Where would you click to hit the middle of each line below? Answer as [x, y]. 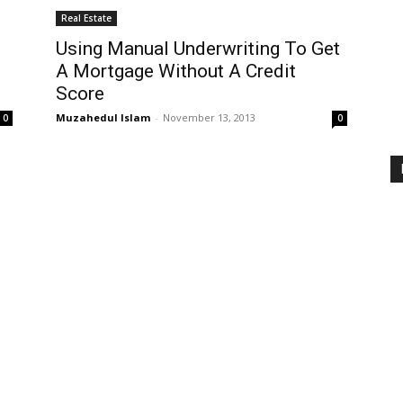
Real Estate [86, 18]
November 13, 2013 [209, 117]
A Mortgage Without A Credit [176, 71]
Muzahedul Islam [103, 117]
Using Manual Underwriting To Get [198, 49]
